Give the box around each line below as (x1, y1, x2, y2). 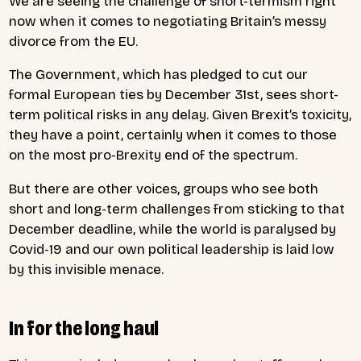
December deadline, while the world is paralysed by (9, 221, 336, 239)
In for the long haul (9, 316, 160, 342)
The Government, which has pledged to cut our (9, 66, 308, 84)
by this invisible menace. (9, 261, 164, 279)
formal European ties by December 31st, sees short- (9, 86, 338, 104)
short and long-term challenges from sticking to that (9, 201, 345, 218)
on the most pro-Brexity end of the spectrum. (9, 147, 297, 164)
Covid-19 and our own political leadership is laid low (9, 241, 334, 259)
